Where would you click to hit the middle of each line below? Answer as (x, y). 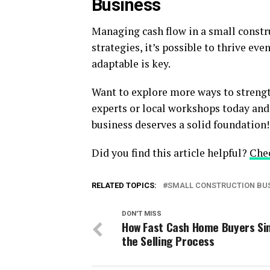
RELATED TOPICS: (124, 185)
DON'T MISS (142, 214)
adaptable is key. (131, 64)
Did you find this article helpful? (171, 153)
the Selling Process (168, 241)
